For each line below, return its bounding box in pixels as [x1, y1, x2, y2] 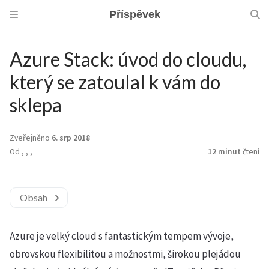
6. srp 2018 [52, 133, 90, 143]
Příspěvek [109, 8, 160, 20]
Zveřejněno [10, 133, 52, 143]
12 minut [208, 147, 241, 157]
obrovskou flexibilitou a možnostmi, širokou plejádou [10, 247, 241, 261]
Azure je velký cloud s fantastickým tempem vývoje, [10, 229, 234, 243]
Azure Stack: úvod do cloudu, [10, 47, 246, 71]
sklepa [10, 93, 62, 116]
